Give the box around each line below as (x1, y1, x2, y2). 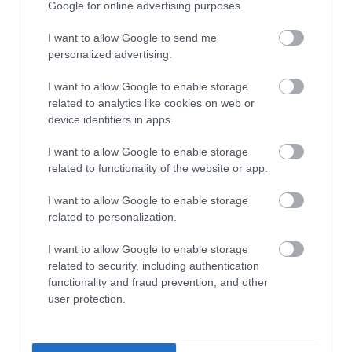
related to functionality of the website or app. (48, 161, 268, 174)
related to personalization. (48, 210, 177, 223)
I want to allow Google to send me (48, 31, 217, 44)
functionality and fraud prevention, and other (48, 275, 268, 288)
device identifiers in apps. (48, 112, 174, 126)
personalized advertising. (48, 47, 172, 60)
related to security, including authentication (48, 258, 259, 272)
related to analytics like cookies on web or (48, 96, 255, 109)
